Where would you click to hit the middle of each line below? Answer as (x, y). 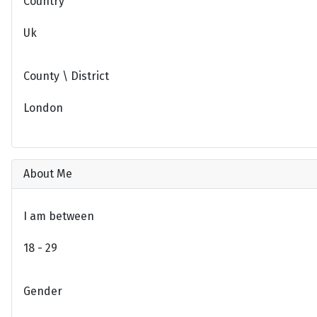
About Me (48, 173)
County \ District (66, 76)
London (43, 108)
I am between (59, 216)
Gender (43, 291)
